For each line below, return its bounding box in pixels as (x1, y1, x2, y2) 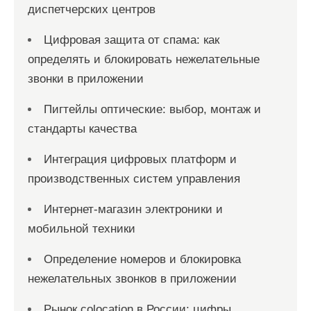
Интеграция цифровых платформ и (44, 153, 237, 166)
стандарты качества (28, 122, 137, 135)
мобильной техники (28, 222, 135, 235)
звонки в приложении (28, 72, 144, 85)
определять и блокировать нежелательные (28, 53, 260, 66)
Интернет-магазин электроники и (44, 203, 223, 216)
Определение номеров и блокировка (44, 253, 241, 266)
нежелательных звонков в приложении (28, 272, 237, 285)
